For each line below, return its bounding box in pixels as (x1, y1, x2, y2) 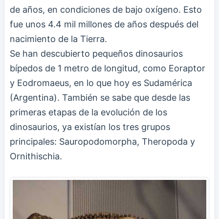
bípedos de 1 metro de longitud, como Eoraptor (10, 63, 205, 73)
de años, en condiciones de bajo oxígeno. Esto (10, 4, 202, 15)
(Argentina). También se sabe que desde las (10, 92, 190, 103)
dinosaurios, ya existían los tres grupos (10, 121, 170, 132)
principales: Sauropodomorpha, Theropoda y (10, 136, 195, 147)
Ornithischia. (10, 151, 62, 161)
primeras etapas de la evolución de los (10, 107, 167, 117)
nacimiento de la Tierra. (10, 33, 107, 44)
